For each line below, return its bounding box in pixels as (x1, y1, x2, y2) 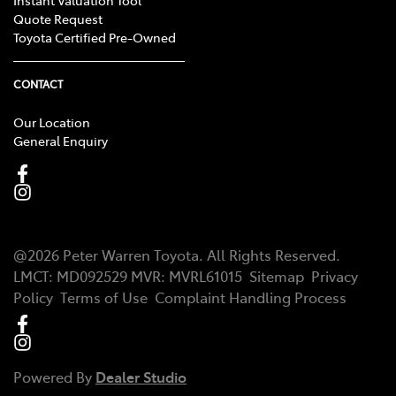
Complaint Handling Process (155, 286, 346, 307)
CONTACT (13, 76, 63, 91)
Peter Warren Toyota (63, 244, 199, 264)
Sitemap (249, 265, 304, 286)
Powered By (13, 366, 95, 386)
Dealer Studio (95, 366, 187, 386)
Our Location (13, 112, 90, 131)
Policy (13, 286, 53, 307)
